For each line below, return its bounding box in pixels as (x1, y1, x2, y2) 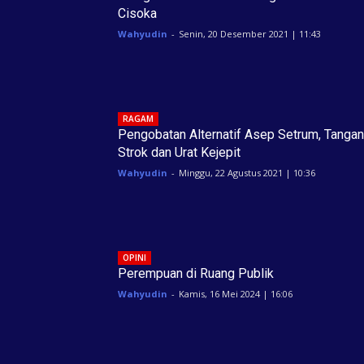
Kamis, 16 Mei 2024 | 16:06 (178, 287, 292, 300)
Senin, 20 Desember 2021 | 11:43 (178, 28, 321, 41)
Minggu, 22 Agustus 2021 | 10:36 (178, 167, 315, 180)
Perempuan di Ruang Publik (117, 265, 274, 281)
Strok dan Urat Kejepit (117, 145, 240, 161)
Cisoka (117, 6, 157, 22)
